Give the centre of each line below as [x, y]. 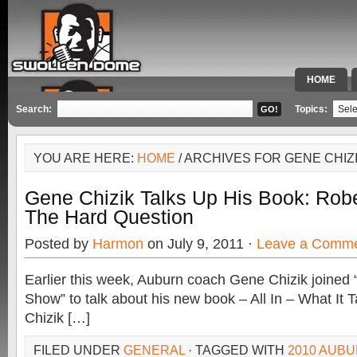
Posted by [59, 244]
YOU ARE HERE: [85, 158]
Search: [34, 109]
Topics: [312, 109]
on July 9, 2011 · [200, 244]
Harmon [118, 244]
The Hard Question [109, 217]
